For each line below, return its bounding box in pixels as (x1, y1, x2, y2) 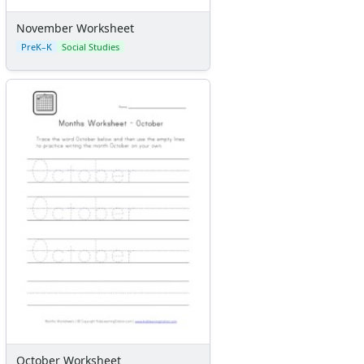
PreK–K (21, 41, 52, 54)
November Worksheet (16, 20, 134, 37)
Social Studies (62, 41, 119, 54)
